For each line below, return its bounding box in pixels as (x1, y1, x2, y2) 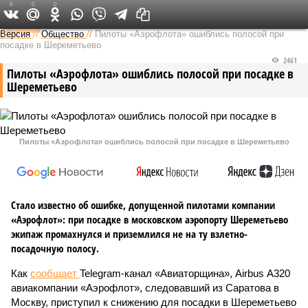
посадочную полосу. (11, 241, 99, 255)
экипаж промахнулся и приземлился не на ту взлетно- (11, 227, 247, 241)
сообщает (30, 267, 80, 279)
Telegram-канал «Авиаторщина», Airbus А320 (80, 267, 290, 279)
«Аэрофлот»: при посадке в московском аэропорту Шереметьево (11, 212, 288, 226)
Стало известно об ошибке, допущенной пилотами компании (11, 198, 275, 212)
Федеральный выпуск (106, 7, 193, 21)
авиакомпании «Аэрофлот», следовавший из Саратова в (11, 282, 279, 294)
